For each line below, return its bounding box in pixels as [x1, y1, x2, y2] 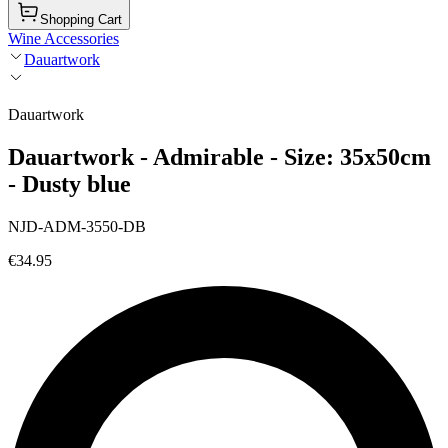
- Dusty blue [8, 170, 131, 197]
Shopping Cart [40, 12, 122, 27]
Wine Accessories [8, 30, 119, 47]
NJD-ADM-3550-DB [8, 217, 146, 235]
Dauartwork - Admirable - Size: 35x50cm [8, 143, 431, 170]
